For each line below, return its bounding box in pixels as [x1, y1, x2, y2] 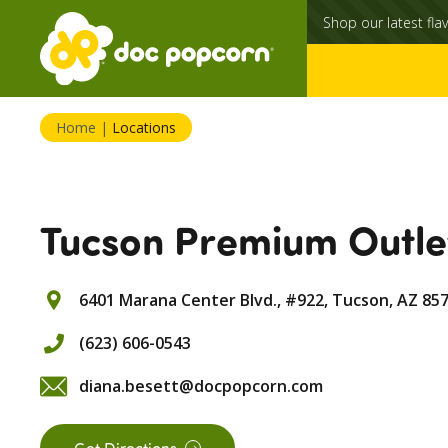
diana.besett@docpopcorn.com [79, 375, 323, 397]
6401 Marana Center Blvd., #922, [79, 289, 328, 311]
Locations [112, 118, 176, 137]
